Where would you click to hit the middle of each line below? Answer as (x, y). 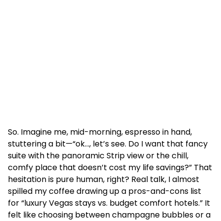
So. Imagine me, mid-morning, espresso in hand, (100, 132)
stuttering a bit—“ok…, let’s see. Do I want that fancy (108, 144)
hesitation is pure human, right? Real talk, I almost (104, 179)
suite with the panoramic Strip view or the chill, (98, 156)
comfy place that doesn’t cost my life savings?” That (110, 167)
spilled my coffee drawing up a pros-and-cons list (105, 191)
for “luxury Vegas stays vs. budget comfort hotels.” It (109, 203)
